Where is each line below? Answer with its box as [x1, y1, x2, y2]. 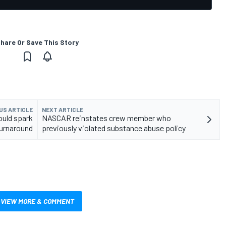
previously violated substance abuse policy [42, 123, 186, 133]
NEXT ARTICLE [42, 105, 83, 113]
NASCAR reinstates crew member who [42, 112, 171, 123]
